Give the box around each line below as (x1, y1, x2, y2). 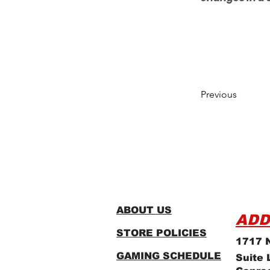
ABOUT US (116, 205, 172, 215)
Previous (201, 89, 237, 100)
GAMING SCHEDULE (116, 251, 221, 261)
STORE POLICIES (116, 228, 207, 238)
